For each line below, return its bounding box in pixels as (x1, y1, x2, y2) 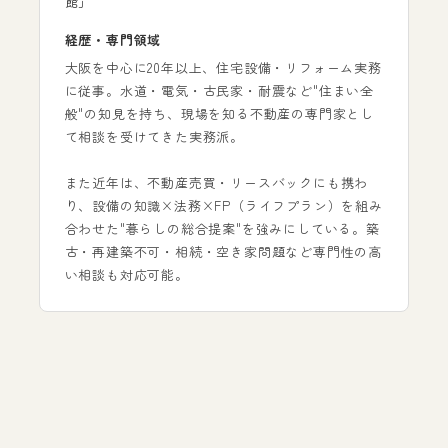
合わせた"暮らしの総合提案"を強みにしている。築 (64, 219, 380, 239)
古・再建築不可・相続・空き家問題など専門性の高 (64, 242, 382, 262)
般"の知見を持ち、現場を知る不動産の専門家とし (64, 104, 374, 124)
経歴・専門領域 (64, 30, 162, 50)
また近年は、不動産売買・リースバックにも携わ (64, 173, 369, 193)
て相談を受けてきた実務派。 (64, 127, 244, 147)
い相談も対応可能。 (64, 265, 189, 285)
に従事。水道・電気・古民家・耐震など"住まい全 (64, 81, 374, 101)
